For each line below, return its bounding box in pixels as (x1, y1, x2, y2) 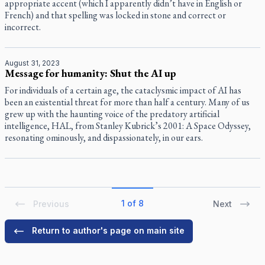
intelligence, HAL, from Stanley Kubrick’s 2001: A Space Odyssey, (5, 119, 251, 132)
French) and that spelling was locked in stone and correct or (5, 9, 226, 21)
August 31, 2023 (5, 59, 60, 67)
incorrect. (5, 21, 41, 33)
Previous (33, 199, 69, 209)
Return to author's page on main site (32, 225, 185, 235)
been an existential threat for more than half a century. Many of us (5, 96, 250, 108)
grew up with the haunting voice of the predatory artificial (5, 108, 219, 120)
